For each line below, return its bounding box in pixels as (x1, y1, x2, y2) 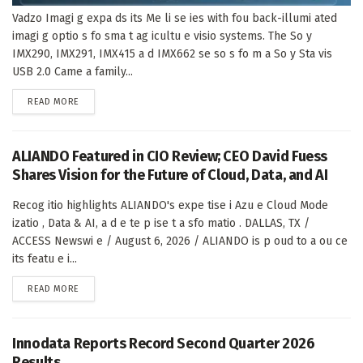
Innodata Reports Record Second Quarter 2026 (12, 334, 315, 352)
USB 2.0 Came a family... (12, 64, 133, 79)
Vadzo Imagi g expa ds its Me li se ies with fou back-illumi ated (12, 11, 337, 25)
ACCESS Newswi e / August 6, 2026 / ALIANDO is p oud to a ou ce (12, 233, 348, 248)
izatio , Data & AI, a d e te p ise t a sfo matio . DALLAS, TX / (12, 216, 310, 230)
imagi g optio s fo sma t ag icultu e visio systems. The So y (12, 28, 312, 43)
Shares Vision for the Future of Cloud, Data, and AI (12, 165, 328, 184)
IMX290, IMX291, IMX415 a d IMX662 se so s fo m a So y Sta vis (12, 46, 332, 61)
